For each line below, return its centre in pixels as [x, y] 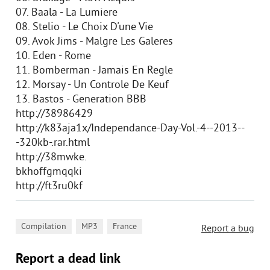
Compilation [44, 227]
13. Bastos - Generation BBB [81, 100]
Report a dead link [68, 259]
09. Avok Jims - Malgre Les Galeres [94, 42]
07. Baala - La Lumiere [67, 13]
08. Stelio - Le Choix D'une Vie [84, 27]
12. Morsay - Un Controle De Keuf [92, 85]
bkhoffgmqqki [49, 172]
